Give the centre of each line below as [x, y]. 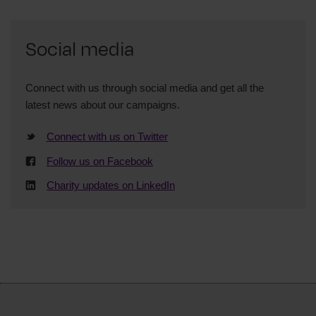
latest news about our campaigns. [103, 105]
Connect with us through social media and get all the [145, 88]
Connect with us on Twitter [107, 136]
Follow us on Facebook [100, 161]
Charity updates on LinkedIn [111, 185]
